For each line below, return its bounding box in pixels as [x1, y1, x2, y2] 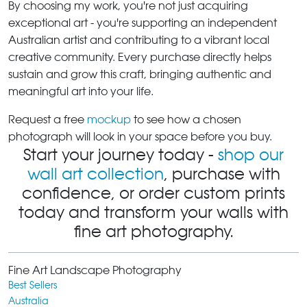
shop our [218, 145, 284, 164]
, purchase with [163, 164, 280, 184]
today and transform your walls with [19, 202, 288, 222]
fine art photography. [73, 221, 234, 241]
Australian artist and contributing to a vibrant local [8, 33, 269, 47]
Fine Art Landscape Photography [8, 263, 182, 277]
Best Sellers [8, 278, 57, 291]
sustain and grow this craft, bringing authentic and [8, 67, 271, 81]
